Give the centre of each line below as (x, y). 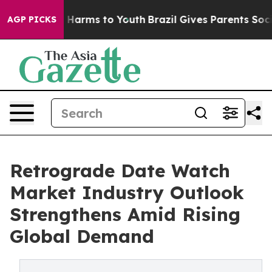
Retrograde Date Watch (120, 171)
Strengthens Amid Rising (125, 214)
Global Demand (82, 236)
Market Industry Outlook (127, 192)
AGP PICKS (32, 19)
